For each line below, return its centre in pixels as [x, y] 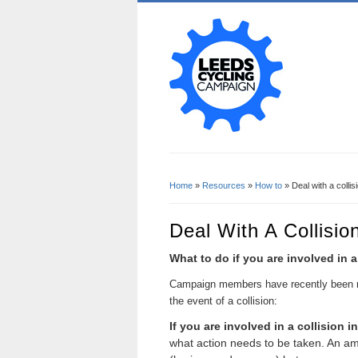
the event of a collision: [223, 300]
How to [268, 185]
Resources [224, 185]
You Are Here [225, 199]
